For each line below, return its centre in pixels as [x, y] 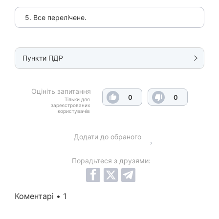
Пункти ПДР [43, 58]
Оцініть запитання [61, 91]
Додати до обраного [107, 137]
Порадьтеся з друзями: [111, 161]
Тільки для [77, 99]
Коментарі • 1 [41, 196]
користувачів [74, 111]
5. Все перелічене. [56, 17]
